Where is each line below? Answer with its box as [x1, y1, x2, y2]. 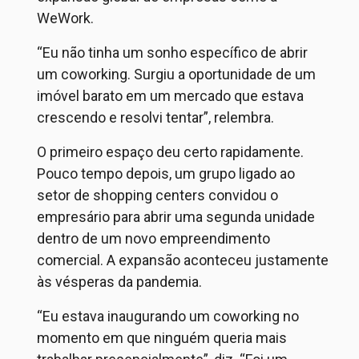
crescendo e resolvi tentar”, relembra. [37, 109, 274, 126]
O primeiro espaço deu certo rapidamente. [37, 143, 304, 160]
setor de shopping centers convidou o [37, 187, 278, 204]
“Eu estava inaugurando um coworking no [37, 308, 299, 325]
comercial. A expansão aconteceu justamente [37, 252, 329, 268]
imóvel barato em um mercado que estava [37, 87, 304, 104]
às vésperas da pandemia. [37, 273, 202, 290]
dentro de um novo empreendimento [37, 230, 270, 247]
